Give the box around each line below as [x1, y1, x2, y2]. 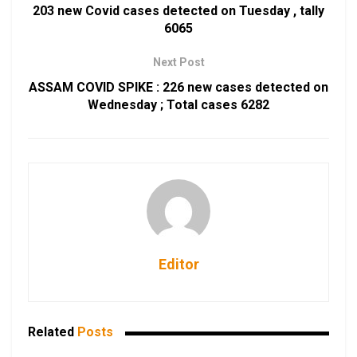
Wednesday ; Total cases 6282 [88, 97, 269, 113]
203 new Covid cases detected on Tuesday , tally [33, 3, 324, 19]
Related [28, 324, 74, 340]
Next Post [152, 56, 205, 69]
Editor [158, 256, 199, 273]
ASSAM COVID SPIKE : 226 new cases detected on [29, 80, 328, 96]
